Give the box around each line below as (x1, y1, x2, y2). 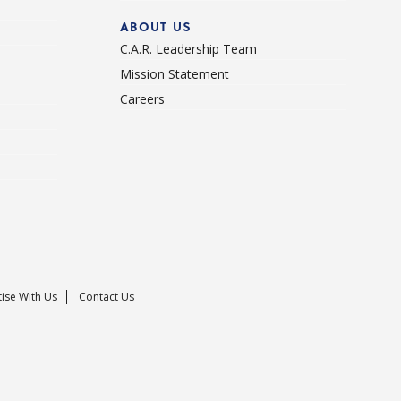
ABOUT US (119, 17, 192, 37)
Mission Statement (119, 65, 229, 83)
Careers (119, 90, 165, 108)
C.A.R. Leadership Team (119, 40, 257, 58)
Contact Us (78, 289, 134, 305)
